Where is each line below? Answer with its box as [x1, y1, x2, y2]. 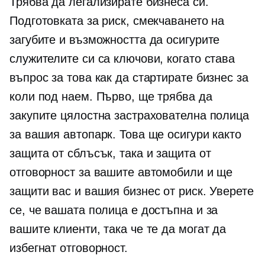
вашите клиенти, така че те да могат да [9, 222, 227, 235]
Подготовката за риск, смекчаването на [9, 14, 225, 27]
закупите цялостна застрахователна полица [9, 109, 249, 122]
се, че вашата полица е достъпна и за [9, 203, 218, 216]
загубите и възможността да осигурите [9, 33, 220, 46]
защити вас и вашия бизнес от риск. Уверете [9, 185, 254, 198]
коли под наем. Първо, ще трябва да [9, 90, 212, 103]
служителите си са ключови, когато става [9, 52, 235, 65]
